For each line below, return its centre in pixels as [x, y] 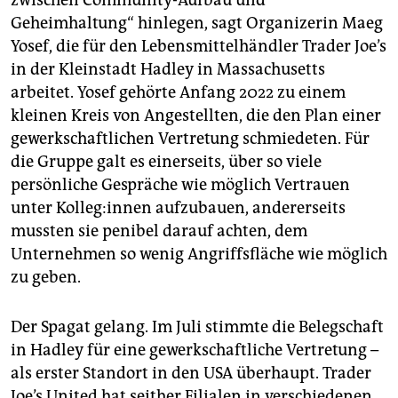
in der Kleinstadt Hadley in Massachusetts [168, 69]
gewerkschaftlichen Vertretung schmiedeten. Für [190, 138]
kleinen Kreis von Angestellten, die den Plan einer [196, 115]
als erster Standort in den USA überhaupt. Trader [191, 373]
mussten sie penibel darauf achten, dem [159, 231]
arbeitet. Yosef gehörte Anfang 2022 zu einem [178, 92]
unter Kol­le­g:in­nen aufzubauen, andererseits [178, 207]
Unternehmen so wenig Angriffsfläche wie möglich [199, 254]
